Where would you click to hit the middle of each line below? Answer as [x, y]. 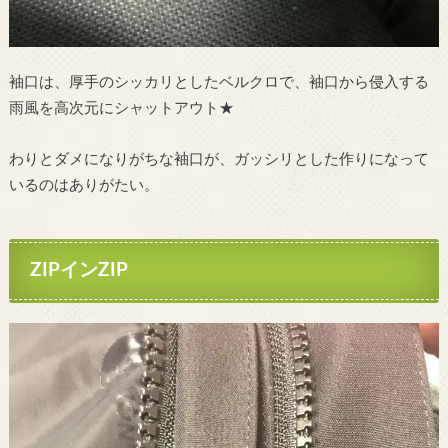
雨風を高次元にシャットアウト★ [121, 109]
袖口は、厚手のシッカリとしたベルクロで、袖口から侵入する [218, 83]
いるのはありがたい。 [83, 185]
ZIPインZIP [79, 271]
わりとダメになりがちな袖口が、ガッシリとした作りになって [218, 159]
